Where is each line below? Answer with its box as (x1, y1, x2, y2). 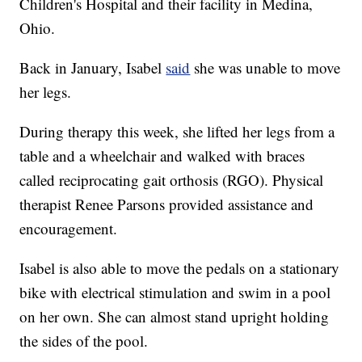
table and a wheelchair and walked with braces (19, 145, 305, 166)
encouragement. (19, 218, 118, 239)
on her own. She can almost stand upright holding (19, 306, 330, 327)
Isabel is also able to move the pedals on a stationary (19, 258, 340, 279)
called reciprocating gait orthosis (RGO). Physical (19, 170, 324, 191)
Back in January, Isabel (19, 57, 166, 78)
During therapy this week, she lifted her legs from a (19, 121, 335, 142)
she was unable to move (190, 57, 341, 78)
